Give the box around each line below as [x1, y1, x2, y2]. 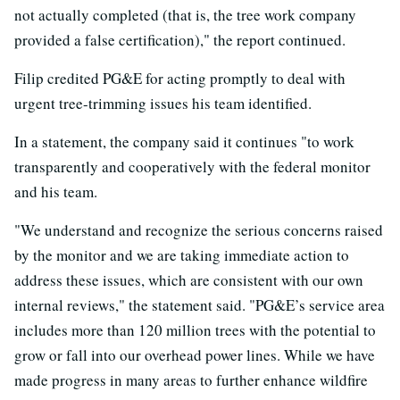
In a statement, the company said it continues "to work [14, 130, 354, 152]
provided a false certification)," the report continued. [14, 29, 346, 50]
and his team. [14, 180, 97, 202]
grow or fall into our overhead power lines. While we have [14, 344, 375, 365]
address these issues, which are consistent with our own [14, 269, 363, 290]
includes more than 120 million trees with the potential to [14, 319, 376, 340]
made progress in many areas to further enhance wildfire [14, 369, 368, 390]
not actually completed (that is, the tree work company [14, 4, 356, 25]
